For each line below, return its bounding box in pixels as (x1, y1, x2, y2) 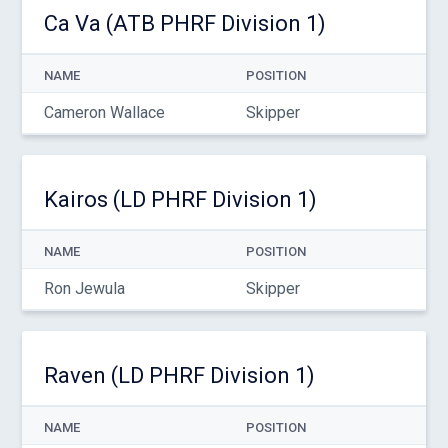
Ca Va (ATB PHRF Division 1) (43, 11, 326, 36)
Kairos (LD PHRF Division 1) (43, 187, 317, 212)
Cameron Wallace (43, 103, 165, 122)
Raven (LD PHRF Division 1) (43, 363, 315, 388)
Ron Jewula (43, 279, 125, 298)
